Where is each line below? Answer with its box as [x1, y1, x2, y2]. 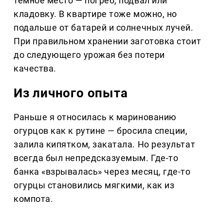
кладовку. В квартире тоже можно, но [14, 8, 177, 19]
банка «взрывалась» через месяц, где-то [14, 166, 191, 177]
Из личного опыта [14, 85, 128, 100]
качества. [14, 63, 56, 73]
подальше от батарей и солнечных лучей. [14, 22, 194, 33]
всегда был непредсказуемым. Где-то [14, 152, 179, 163]
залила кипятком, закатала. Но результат [14, 139, 196, 149]
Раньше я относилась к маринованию [14, 111, 177, 122]
